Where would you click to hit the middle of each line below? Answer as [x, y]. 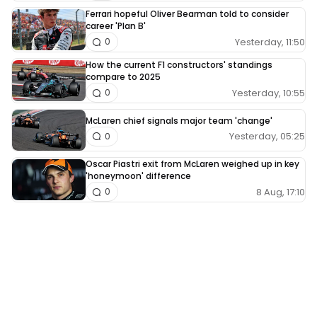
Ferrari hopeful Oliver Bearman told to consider [187, 14]
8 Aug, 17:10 [281, 192]
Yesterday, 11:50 [270, 42]
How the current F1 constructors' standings [179, 65]
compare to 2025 [123, 77]
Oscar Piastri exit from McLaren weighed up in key [192, 164]
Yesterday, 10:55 [269, 93]
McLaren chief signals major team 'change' [179, 120]
